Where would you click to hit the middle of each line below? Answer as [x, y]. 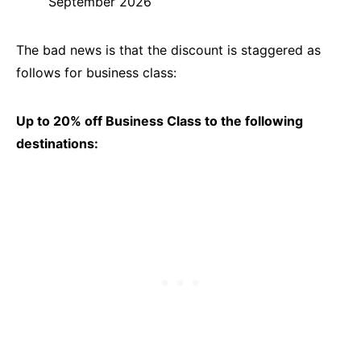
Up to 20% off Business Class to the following [160, 121]
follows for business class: [96, 73]
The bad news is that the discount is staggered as [168, 50]
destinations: [57, 144]
